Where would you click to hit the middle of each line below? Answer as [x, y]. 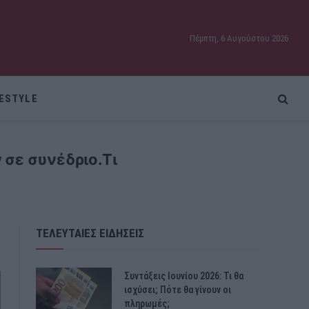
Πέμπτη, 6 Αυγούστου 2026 [239, 38]
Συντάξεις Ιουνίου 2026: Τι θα [184, 276]
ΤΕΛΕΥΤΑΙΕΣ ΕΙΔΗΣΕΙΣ [90, 233]
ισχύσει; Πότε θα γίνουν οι [178, 290]
